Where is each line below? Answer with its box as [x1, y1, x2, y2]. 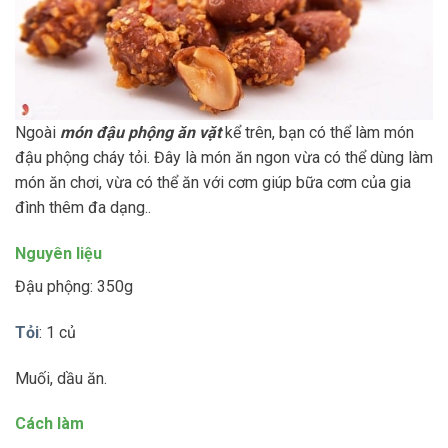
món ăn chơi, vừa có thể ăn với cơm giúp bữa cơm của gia [15, 173, 411, 193]
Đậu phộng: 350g [15, 277, 133, 297]
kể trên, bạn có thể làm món [221, 123, 414, 143]
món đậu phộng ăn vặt [60, 123, 221, 143]
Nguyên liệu [15, 244, 102, 264]
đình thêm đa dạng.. [15, 198, 151, 218]
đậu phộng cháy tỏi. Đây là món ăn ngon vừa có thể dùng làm [15, 148, 433, 168]
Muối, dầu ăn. [15, 368, 107, 388]
